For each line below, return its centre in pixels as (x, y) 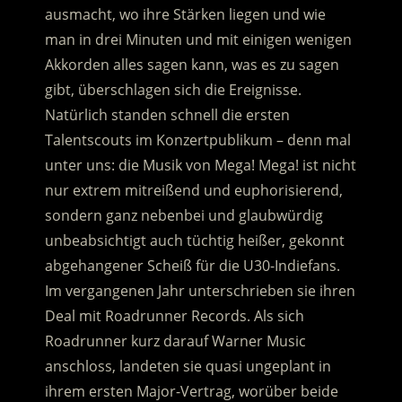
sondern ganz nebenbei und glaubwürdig (184, 216)
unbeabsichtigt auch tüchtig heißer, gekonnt (194, 241)
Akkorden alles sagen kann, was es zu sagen (192, 65)
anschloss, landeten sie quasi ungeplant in (188, 367)
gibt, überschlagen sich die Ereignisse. (173, 90)
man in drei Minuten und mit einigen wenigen (198, 40)
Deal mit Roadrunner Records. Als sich (174, 316)
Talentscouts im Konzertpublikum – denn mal (197, 140)
